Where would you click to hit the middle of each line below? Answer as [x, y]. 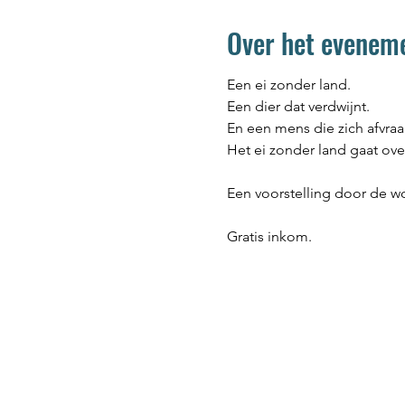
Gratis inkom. [269, 236]
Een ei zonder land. [288, 85]
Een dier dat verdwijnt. [298, 106]
